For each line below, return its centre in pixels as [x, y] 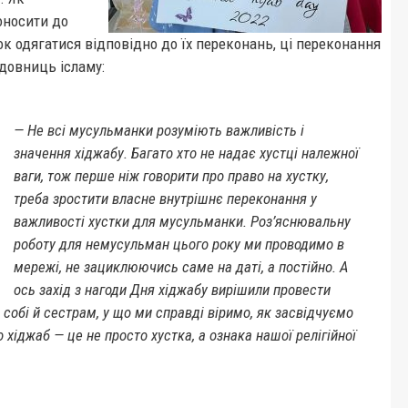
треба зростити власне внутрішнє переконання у [165, 199]
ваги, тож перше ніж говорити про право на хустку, [171, 176]
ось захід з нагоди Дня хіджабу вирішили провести [172, 290]
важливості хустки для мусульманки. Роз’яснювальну [182, 221]
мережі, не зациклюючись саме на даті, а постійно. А [181, 267]
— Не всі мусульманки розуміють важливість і [158, 130]
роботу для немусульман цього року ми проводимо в [178, 244]
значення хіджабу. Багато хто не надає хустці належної [186, 153]
